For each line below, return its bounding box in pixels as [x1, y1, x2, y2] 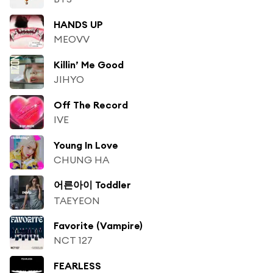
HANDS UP [54, 18, 103, 30]
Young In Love [54, 138, 118, 151]
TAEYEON [54, 194, 100, 207]
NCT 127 [54, 233, 93, 246]
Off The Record [54, 98, 128, 111]
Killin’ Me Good [54, 58, 124, 71]
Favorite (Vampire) [54, 219, 143, 232]
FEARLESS [54, 259, 101, 272]
